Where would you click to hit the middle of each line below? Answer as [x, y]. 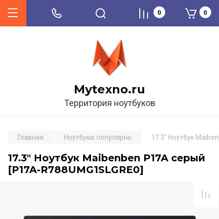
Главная [31, 137]
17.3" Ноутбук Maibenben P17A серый [107, 158]
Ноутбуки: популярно [98, 137]
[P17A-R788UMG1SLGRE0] [76, 170]
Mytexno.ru [109, 89]
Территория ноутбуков [109, 103]
